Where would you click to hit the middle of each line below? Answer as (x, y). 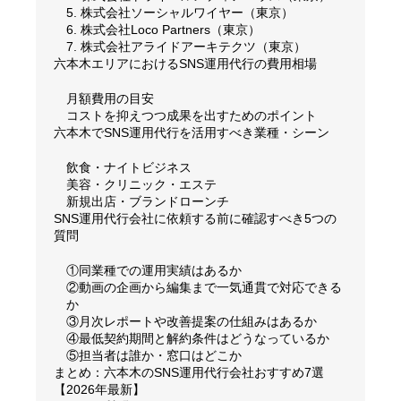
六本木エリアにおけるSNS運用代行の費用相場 (185, 63)
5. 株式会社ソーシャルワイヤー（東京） (180, 12)
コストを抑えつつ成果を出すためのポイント (192, 115)
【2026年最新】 (99, 389)
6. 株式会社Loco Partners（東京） (163, 29)
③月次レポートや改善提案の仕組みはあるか (192, 321)
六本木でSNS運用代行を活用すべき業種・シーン (192, 132)
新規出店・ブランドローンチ (148, 201)
